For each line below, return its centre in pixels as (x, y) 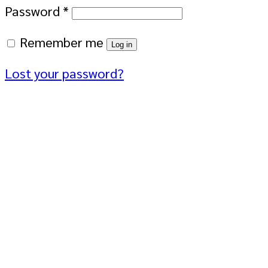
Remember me (62, 41)
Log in (122, 44)
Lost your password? (64, 72)
